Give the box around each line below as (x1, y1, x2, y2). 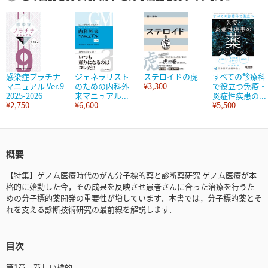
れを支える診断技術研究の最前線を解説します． (6, 203, 176, 215)
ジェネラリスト (75, 71, 129, 83)
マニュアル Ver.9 (6, 80, 64, 92)
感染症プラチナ (6, 71, 60, 83)
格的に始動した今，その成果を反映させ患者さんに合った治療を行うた (6, 181, 255, 193)
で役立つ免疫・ (212, 80, 267, 92)
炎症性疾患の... (212, 90, 266, 102)
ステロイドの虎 (144, 71, 198, 83)
